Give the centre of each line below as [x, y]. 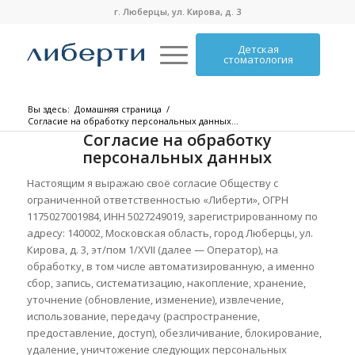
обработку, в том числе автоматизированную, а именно [170, 267]
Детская [258, 49]
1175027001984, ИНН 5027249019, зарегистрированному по [172, 217]
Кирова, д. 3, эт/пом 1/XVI [90, 250]
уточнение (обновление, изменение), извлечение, [155, 300]
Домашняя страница [118, 109]
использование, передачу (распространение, [143, 317]
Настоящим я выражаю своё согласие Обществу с [152, 183]
